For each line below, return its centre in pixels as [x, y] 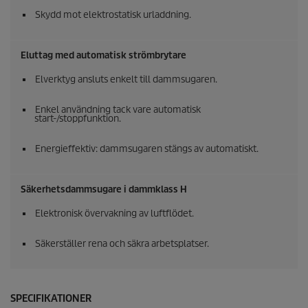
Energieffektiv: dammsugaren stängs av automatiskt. [147, 149]
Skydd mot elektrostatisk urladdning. [113, 15]
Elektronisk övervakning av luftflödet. [114, 214]
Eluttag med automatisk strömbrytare [103, 56]
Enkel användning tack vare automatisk [118, 110]
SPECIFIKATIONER [51, 299]
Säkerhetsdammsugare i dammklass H [104, 190]
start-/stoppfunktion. [78, 119]
